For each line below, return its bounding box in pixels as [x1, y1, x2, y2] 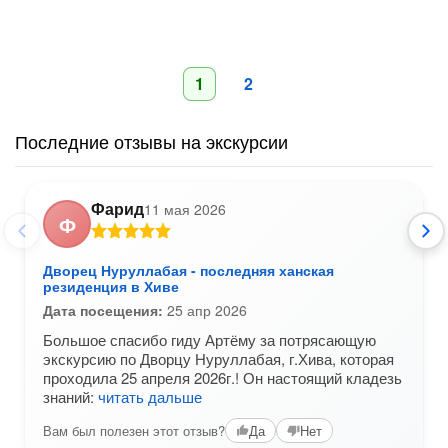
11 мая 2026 [144, 199, 226, 219]
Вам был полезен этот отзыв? [43, 420, 225, 440]
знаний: [43, 386, 98, 407]
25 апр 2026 [163, 300, 247, 320]
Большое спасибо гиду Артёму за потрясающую [43, 329, 376, 350]
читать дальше [98, 386, 202, 407]
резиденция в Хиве [43, 276, 179, 296]
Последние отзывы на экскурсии [15, 128, 288, 154]
